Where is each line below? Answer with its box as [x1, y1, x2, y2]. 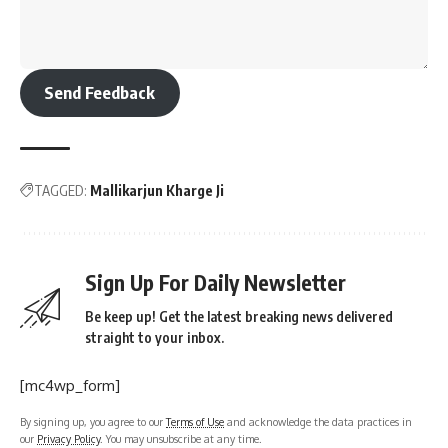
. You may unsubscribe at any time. [100, 431, 262, 445]
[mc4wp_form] [20, 375, 120, 395]
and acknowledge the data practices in [224, 414, 412, 428]
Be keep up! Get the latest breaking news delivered [85, 307, 393, 325]
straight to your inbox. [85, 328, 224, 346]
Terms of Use [166, 414, 224, 428]
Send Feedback [44, 82, 156, 104]
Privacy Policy [37, 431, 100, 445]
